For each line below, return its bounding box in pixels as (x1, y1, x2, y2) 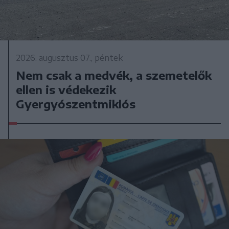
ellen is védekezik (16, 82, 117, 97)
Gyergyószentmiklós (16, 96, 136, 111)
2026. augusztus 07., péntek (16, 52, 123, 63)
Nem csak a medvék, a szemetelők (16, 67, 212, 82)
